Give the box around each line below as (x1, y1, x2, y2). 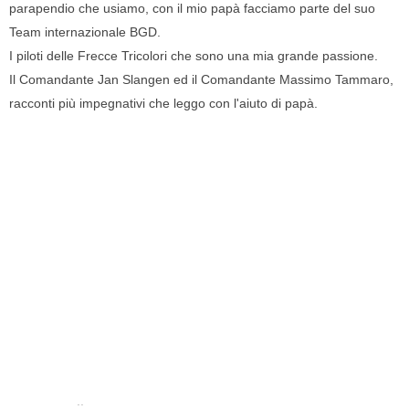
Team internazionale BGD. (9, 25, 161, 40)
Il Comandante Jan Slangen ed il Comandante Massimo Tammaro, (9, 72, 393, 88)
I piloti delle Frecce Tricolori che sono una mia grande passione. (9, 48, 378, 64)
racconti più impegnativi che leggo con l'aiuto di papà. (9, 96, 318, 111)
